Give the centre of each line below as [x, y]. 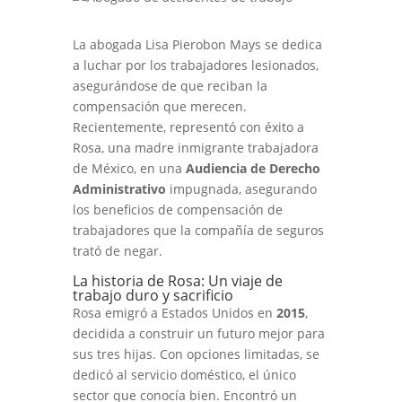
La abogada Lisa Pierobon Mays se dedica [197, 44]
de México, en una [129, 168]
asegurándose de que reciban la [170, 86]
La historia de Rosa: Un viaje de [177, 281]
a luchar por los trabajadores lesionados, [195, 65]
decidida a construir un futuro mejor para [198, 333]
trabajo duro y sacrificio [153, 295]
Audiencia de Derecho [253, 168]
